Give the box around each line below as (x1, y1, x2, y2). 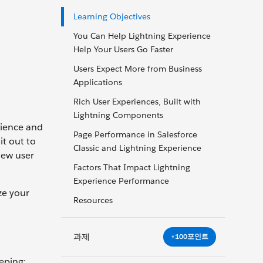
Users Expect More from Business (73, 63, 202, 74)
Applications (73, 77, 122, 87)
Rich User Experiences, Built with (73, 96, 201, 107)
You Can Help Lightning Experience (73, 31, 211, 41)
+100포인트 (171, 231, 208, 242)
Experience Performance (73, 176, 169, 186)
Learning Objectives (73, 11, 150, 22)
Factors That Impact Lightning (73, 162, 190, 173)
